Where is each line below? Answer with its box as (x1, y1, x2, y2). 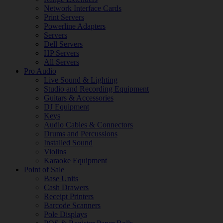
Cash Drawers (44, 183, 89, 192)
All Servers (44, 58, 79, 66)
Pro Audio (24, 67, 56, 75)
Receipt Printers (44, 192, 94, 201)
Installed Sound (44, 138, 93, 147)
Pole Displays (44, 210, 87, 219)
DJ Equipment (44, 103, 89, 111)
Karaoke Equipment (44, 156, 107, 165)
